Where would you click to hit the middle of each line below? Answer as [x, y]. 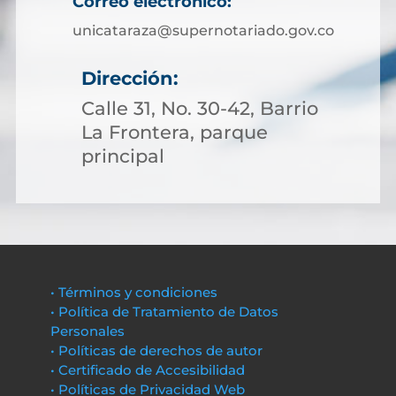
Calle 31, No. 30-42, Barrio [200, 108]
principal [123, 156]
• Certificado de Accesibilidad [147, 370]
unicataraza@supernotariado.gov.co [203, 30]
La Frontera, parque [175, 132]
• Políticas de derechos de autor [156, 350]
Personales [87, 331]
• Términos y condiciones [133, 292]
